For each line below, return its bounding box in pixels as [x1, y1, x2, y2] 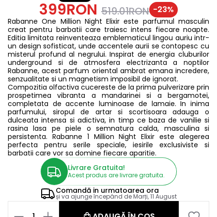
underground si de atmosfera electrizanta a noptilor [8, 58, 209, 68]
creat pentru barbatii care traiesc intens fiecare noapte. [8, 25, 209, 35]
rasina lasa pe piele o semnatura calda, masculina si [8, 124, 209, 134]
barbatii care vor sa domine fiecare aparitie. [8, 148, 156, 158]
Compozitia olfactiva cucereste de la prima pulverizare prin [8, 82, 209, 93]
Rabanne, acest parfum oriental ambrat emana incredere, [8, 66, 209, 76]
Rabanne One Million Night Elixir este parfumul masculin [8, 16, 209, 27]
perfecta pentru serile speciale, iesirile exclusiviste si [8, 140, 209, 150]
